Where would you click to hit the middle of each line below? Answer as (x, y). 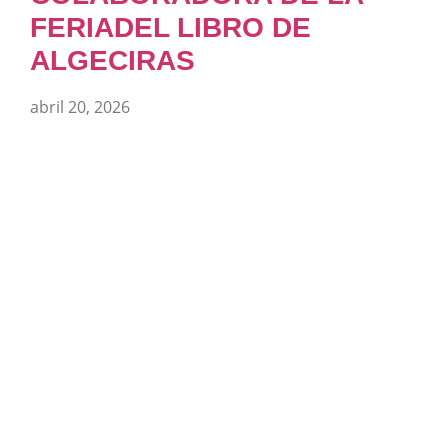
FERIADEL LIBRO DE (170, 27)
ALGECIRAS (112, 60)
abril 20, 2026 (80, 106)
